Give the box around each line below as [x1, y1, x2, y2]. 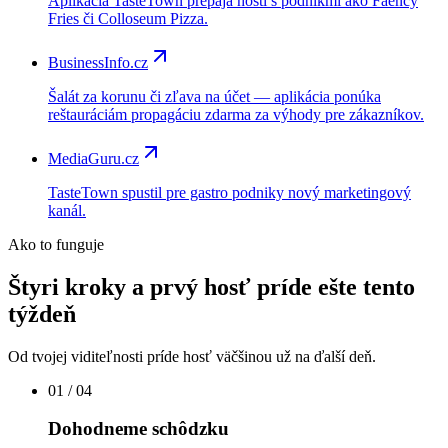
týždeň [8, 300, 76, 327]
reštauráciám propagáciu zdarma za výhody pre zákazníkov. [48, 105, 424, 123]
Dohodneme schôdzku [48, 418, 229, 440]
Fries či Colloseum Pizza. [48, 9, 208, 27]
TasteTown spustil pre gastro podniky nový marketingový [48, 183, 411, 201]
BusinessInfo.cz [48, 53, 148, 71]
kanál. [48, 201, 86, 219]
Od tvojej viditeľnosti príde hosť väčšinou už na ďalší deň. [8, 347, 376, 365]
